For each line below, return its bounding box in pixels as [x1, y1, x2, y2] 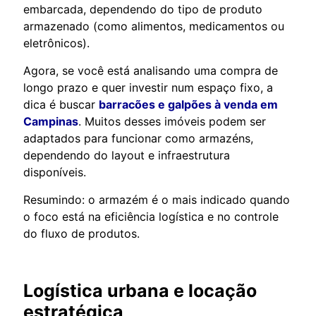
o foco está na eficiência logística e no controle [23, 209, 279, 224]
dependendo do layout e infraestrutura [23, 147, 230, 162]
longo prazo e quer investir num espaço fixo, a [23, 80, 273, 95]
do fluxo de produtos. [23, 226, 140, 241]
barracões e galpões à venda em [99, 97, 278, 111]
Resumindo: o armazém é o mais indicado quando [23, 192, 290, 207]
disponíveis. [23, 164, 86, 179]
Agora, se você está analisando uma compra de [23, 63, 278, 78]
